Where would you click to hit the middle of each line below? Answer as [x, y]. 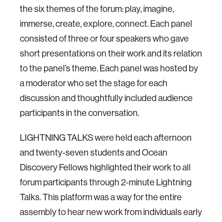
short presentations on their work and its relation [111, 53]
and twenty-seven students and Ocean [94, 152]
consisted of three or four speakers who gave [104, 38]
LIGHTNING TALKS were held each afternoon [106, 138]
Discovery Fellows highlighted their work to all [105, 167]
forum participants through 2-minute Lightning [106, 182]
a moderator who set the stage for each [94, 83]
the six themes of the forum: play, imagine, [97, 9]
